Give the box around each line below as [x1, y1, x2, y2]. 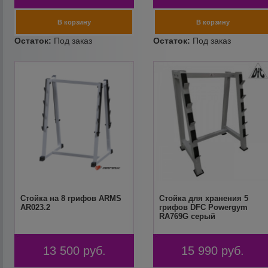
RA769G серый [159, 212, 215, 221]
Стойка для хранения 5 [159, 194, 248, 203]
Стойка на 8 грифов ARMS [20, 194, 122, 203]
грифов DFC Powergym [159, 203, 248, 212]
